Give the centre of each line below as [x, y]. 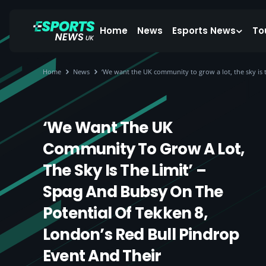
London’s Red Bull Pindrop [141, 235]
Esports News [204, 31]
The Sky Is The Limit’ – [125, 170]
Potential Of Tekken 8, [125, 213]
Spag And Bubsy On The [133, 192]
